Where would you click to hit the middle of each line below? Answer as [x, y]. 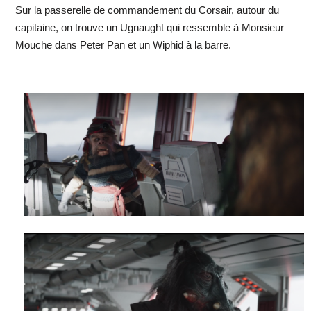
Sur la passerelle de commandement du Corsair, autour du [147, 10]
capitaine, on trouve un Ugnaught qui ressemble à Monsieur [149, 27]
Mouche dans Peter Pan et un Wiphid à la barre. [123, 44]
